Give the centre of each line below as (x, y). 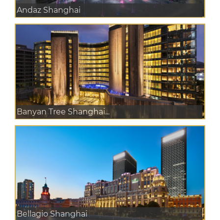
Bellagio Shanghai (52, 214)
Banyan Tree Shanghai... (63, 112)
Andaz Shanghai (49, 10)
